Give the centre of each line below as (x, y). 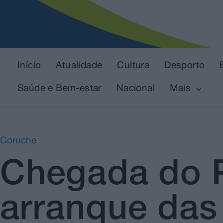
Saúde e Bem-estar (59, 89)
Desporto (185, 66)
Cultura (133, 66)
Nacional (136, 89)
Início (29, 66)
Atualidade (79, 66)
